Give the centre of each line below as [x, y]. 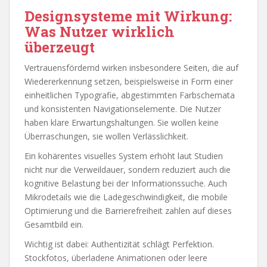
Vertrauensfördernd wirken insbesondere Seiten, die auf [131, 67]
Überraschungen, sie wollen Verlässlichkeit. [106, 136]
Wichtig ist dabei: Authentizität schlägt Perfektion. [119, 244]
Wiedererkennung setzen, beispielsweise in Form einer [129, 81]
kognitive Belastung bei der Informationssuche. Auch [126, 183]
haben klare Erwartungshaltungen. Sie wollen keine [122, 122]
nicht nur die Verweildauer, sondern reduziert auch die [128, 169]
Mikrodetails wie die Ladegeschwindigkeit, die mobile [126, 197]
